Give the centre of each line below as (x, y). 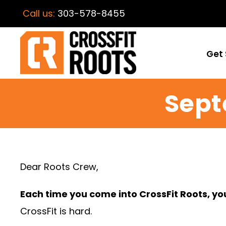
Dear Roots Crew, (59, 167)
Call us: (40, 13)
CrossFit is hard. (56, 211)
